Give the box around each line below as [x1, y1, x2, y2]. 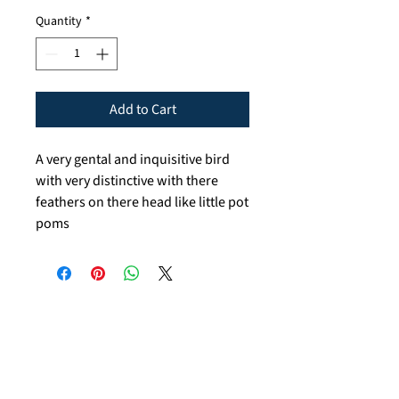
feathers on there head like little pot [36, 191, 248, 212]
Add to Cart [109, 99, 176, 119]
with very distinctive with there [36, 170, 218, 191]
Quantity [36, 12, 82, 30]
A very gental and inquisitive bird [36, 149, 230, 169]
